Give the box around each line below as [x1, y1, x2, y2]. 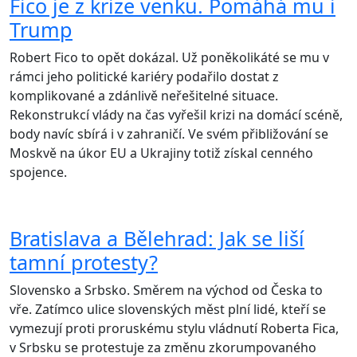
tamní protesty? [10, 249, 158, 277]
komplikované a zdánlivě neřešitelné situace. [10, 87, 278, 105]
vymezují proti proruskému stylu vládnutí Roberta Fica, [10, 320, 339, 338]
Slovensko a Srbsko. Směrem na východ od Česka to [10, 281, 323, 300]
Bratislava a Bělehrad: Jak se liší [10, 225, 304, 253]
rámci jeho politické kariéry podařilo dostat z [10, 68, 279, 86]
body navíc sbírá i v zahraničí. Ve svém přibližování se [10, 125, 328, 143]
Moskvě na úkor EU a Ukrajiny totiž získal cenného [10, 144, 313, 163]
